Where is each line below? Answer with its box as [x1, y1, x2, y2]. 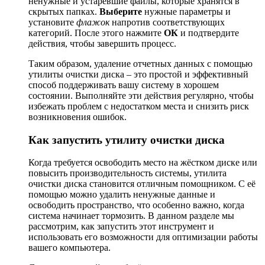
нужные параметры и [142, 6, 231, 17]
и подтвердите [178, 27, 239, 38]
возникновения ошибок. [28, 111, 127, 122]
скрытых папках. [28, 6, 99, 17]
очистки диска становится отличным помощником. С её [28, 179, 256, 189]
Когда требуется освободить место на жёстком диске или [28, 157, 257, 168]
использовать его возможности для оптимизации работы [28, 232, 258, 243]
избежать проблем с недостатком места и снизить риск [28, 101, 249, 111]
